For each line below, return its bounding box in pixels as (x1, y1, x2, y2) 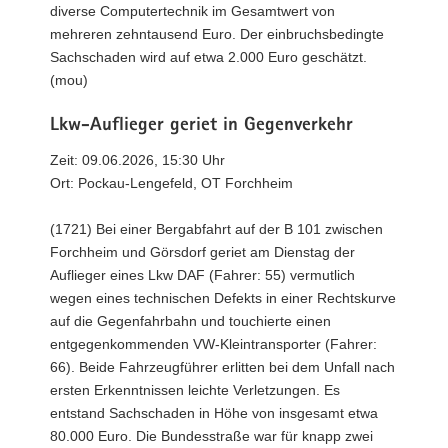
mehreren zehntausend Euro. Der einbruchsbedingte (50, 25, 384, 42)
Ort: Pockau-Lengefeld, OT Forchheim (50, 175, 293, 191)
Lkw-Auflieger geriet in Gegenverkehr (50, 116, 353, 136)
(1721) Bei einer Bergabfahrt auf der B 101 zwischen (50, 221, 383, 237)
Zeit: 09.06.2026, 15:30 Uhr (50, 152, 225, 168)
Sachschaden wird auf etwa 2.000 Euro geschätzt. (50, 48, 367, 65)
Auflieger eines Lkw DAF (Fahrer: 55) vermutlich (50, 267, 355, 283)
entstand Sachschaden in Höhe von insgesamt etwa (50, 405, 378, 421)
